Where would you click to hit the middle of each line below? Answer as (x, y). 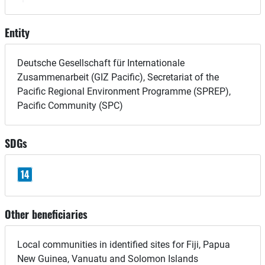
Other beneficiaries (46, 214)
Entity (17, 32)
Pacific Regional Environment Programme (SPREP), (124, 91)
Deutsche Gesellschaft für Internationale (101, 63)
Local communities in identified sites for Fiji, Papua (123, 245)
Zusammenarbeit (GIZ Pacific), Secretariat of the (118, 77)
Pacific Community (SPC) (70, 105)
